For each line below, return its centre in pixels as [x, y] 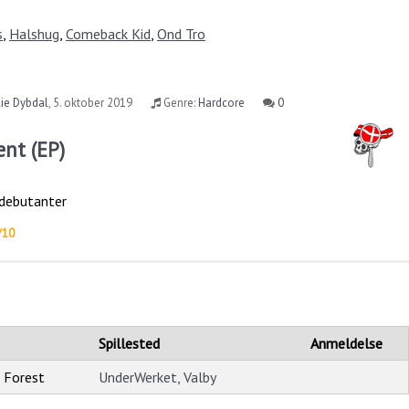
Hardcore [222, 103]
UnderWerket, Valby [157, 377]
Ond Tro [181, 34]
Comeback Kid [108, 34]
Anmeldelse [346, 343]
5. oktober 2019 [93, 103]
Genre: [180, 103]
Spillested [129, 343]
